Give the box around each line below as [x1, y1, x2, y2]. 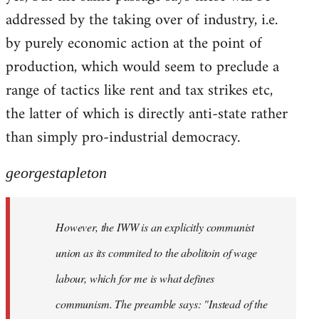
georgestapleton [6, 163, 107, 182]
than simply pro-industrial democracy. [6, 123, 240, 152]
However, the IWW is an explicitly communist [56, 219, 255, 234]
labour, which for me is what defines [56, 270, 215, 286]
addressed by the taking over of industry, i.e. [6, 6, 278, 34]
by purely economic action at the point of [6, 29, 262, 58]
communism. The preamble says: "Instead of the [56, 296, 268, 311]
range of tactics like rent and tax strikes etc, [6, 76, 273, 105]
